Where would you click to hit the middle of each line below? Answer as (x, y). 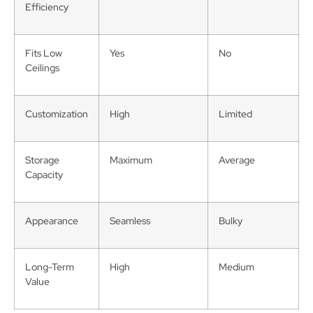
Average (237, 160)
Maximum (131, 160)
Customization (57, 114)
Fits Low (44, 53)
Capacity (44, 175)
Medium (236, 267)
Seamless (130, 221)
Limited (235, 114)
